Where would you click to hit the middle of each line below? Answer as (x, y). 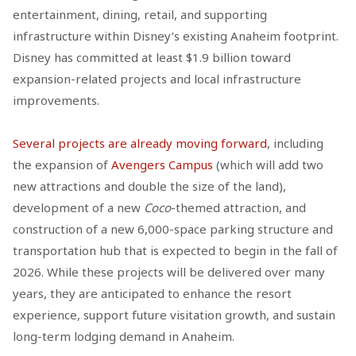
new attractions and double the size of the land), (149, 186)
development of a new (78, 207)
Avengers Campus (162, 164)
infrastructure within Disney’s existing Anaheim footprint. (176, 35)
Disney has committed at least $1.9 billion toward (152, 57)
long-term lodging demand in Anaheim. (124, 336)
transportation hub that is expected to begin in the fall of (175, 250)
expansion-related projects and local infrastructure (157, 78)
